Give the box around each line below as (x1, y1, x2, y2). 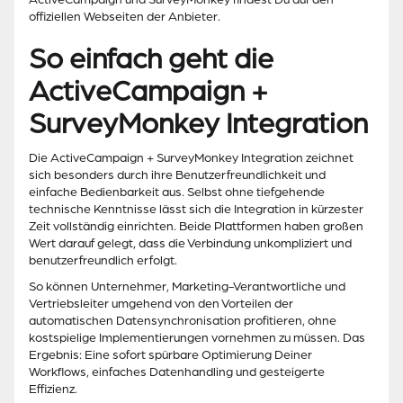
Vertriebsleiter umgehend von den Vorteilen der (29, 297, 293, 311)
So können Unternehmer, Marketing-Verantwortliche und (29, 280, 345, 294)
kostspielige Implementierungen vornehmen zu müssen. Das (29, 331, 365, 345)
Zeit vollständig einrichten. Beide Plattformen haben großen (29, 219, 363, 234)
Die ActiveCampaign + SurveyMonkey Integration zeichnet (29, 151, 354, 166)
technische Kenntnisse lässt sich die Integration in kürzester (29, 202, 363, 217)
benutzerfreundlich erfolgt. (29, 254, 177, 268)
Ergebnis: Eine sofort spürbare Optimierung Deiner (29, 348, 312, 363)
